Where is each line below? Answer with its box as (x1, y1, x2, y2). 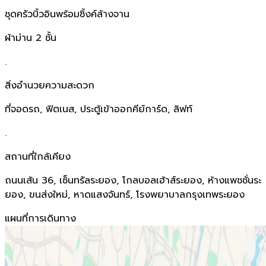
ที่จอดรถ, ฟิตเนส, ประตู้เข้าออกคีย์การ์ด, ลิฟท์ (5, 102, 192, 116)
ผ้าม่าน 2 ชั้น (5, 30, 56, 45)
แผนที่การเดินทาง (5, 211, 76, 226)
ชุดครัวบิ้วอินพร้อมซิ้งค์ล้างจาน (5, 7, 129, 21)
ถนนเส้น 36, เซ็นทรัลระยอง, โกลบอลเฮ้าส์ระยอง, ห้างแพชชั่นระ (5, 173, 261, 188)
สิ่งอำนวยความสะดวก (5, 78, 94, 93)
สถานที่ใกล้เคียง (5, 149, 71, 164)
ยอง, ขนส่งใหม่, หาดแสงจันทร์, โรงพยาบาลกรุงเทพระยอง (5, 187, 245, 202)
